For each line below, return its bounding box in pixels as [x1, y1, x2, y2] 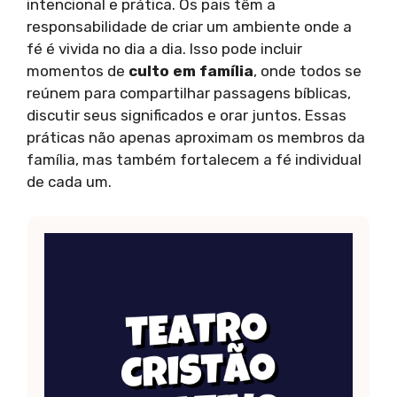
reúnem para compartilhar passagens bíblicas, [27, 83, 351, 102]
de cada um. [27, 172, 112, 191]
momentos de [27, 61, 128, 80]
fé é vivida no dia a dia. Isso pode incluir [27, 39, 302, 58]
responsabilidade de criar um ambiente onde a [27, 17, 352, 35]
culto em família [128, 61, 253, 80]
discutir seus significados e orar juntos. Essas [27, 105, 346, 124]
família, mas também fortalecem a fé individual [27, 150, 362, 168]
